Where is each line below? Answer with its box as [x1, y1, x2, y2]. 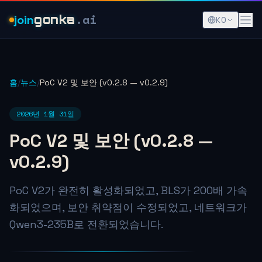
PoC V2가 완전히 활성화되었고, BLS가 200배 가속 [9, 184, 247, 197]
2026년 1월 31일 [16, 109, 74, 119]
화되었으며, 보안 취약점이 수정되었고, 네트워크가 [9, 201, 247, 214]
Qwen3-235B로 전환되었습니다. [9, 218, 163, 231]
